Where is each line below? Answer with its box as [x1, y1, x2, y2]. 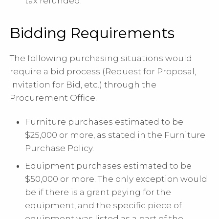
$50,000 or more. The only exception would [25, 174, 208, 184]
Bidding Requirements [10, 23, 175, 42]
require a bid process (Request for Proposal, [10, 66, 196, 76]
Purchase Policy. [25, 143, 94, 153]
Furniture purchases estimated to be [25, 116, 184, 127]
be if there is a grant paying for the [25, 187, 172, 197]
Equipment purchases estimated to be [25, 161, 192, 171]
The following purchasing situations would [10, 53, 192, 63]
